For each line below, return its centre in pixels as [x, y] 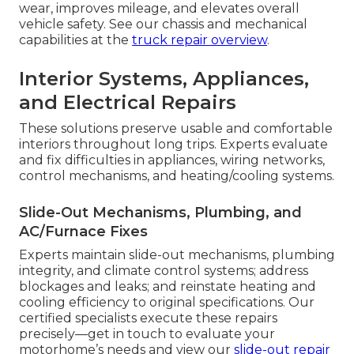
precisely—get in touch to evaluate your [147, 333]
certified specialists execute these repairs [148, 318]
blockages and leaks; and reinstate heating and [168, 286]
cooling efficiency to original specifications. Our [167, 302]
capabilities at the [75, 40]
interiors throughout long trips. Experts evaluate [173, 144]
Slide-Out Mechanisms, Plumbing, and [160, 212]
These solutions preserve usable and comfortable [176, 128]
